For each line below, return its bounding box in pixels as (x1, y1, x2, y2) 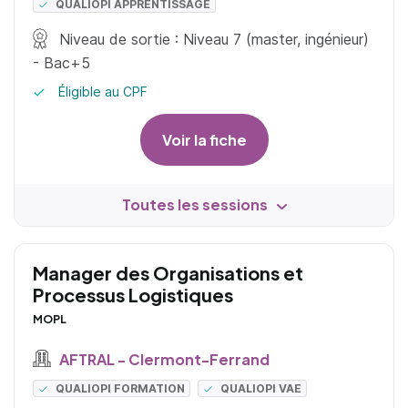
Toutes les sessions (121, 195, 268, 215)
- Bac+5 (33, 54, 90, 73)
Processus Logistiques (33, 283, 233, 307)
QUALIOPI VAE (220, 381, 302, 395)
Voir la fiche (161, 130, 247, 150)
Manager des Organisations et (33, 261, 303, 285)
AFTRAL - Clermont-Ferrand (56, 349, 270, 369)
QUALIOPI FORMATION (56, 381, 186, 395)
